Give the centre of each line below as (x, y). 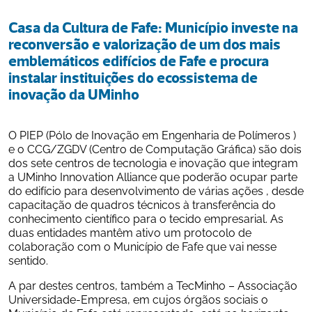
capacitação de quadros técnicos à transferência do (142, 204)
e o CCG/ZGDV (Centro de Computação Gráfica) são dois (155, 148)
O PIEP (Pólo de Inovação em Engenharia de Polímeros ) (152, 134)
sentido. (28, 260)
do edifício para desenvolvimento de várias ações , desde (156, 190)
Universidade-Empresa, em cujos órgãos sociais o (138, 299)
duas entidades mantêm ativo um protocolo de (130, 232)
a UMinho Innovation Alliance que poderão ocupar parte (153, 176)
